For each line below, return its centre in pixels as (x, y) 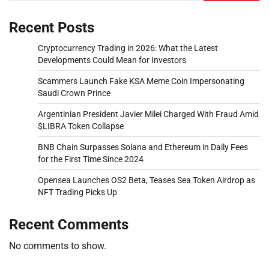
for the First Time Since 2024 (91, 159)
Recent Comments (69, 224)
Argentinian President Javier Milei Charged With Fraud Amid (148, 114)
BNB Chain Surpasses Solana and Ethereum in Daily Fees (143, 147)
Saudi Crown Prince (74, 93)
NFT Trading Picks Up (77, 192)
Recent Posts (52, 27)
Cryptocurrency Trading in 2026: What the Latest (128, 48)
